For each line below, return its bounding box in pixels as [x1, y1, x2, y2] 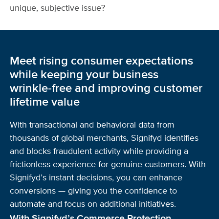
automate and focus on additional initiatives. [10, 199, 176, 209]
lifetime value [10, 96, 80, 108]
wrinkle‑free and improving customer [10, 82, 202, 94]
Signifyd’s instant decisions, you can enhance [10, 173, 182, 182]
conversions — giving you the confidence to [10, 186, 177, 196]
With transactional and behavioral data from [10, 120, 175, 130]
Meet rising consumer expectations [10, 55, 193, 67]
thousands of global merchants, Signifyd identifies [10, 133, 198, 143]
